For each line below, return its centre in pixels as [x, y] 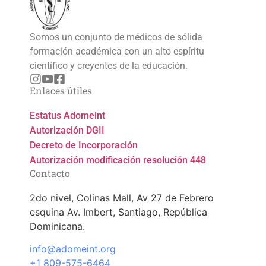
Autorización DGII [67, 130]
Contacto [50, 173]
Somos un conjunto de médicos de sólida [116, 37]
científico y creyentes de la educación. [109, 65]
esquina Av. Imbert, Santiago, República [118, 212]
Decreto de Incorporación [84, 145]
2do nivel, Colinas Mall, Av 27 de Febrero [122, 197]
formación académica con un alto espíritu [117, 51]
